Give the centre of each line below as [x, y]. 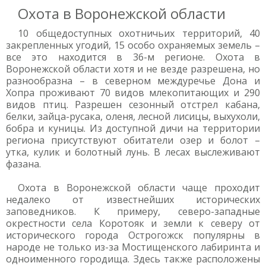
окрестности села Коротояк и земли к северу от [133, 223]
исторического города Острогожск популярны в [133, 235]
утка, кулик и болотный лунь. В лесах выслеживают [133, 152]
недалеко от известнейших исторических [133, 199]
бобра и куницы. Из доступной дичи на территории [133, 128]
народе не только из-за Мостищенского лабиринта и [133, 247]
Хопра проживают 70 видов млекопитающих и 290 [133, 93]
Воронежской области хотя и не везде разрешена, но [133, 69]
